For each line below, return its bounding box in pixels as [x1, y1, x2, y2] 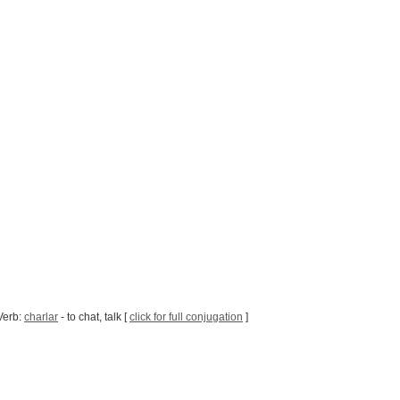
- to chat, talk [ [58, 311, 129, 324]
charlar [24, 311, 58, 324]
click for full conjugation [129, 311, 243, 324]
